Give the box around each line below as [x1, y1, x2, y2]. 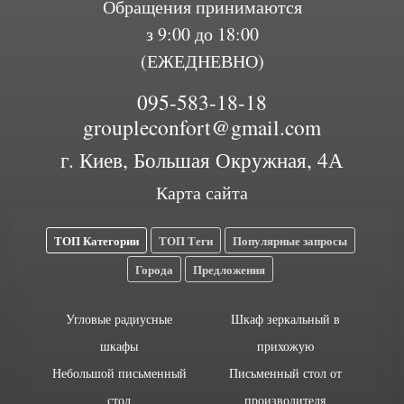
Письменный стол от [228, 364, 342, 381]
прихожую [256, 337, 314, 354]
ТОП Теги [158, 232, 213, 249]
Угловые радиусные [66, 310, 172, 327]
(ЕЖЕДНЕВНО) [140, 49, 264, 73]
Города [135, 261, 173, 278]
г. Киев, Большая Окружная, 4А [60, 145, 344, 174]
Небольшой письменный [51, 364, 187, 381]
